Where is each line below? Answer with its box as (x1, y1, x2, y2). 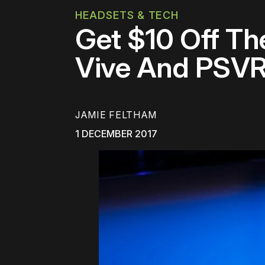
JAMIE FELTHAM (75, 109, 157, 121)
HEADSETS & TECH (75, 9, 179, 21)
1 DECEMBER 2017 (75, 128, 157, 140)
